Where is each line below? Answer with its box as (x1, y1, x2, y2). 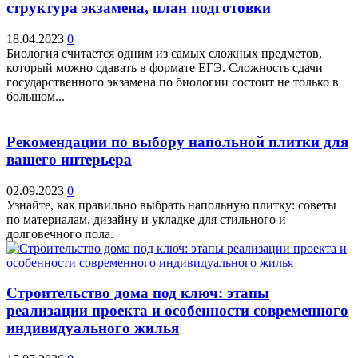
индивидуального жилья (6, 320, 179, 337)
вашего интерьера (6, 150, 132, 168)
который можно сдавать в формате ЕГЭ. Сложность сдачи (6, 61, 323, 75)
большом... (6, 89, 65, 104)
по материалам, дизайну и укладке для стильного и (6, 212, 286, 226)
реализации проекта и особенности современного (6, 302, 348, 320)
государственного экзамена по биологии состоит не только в (6, 75, 339, 89)
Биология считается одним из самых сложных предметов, (6, 46, 322, 61)
